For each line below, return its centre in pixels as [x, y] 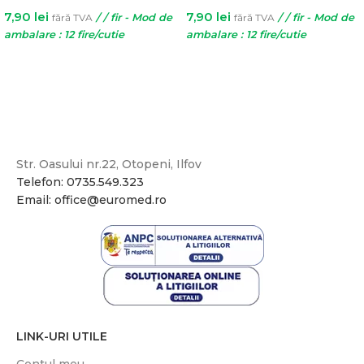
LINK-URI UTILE [62, 337]
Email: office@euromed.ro [91, 200]
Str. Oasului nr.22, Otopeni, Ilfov [109, 165]
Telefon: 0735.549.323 [80, 182]
